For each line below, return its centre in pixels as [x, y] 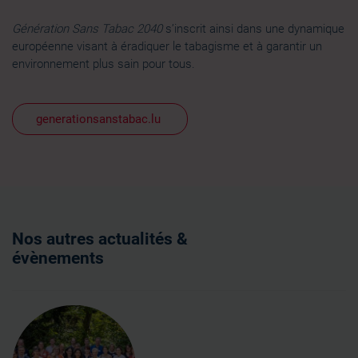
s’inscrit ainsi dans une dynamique [253, 28]
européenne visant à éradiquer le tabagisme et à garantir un [167, 46]
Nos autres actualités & [100, 239]
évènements [58, 258]
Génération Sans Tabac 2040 [87, 28]
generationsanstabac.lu [100, 119]
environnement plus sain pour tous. [103, 64]
